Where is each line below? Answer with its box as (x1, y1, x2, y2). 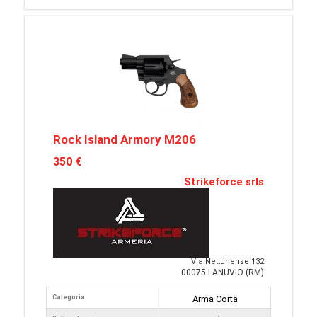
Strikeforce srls (184, 175, 264, 189)
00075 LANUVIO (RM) (181, 267, 264, 278)
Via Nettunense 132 (191, 257, 264, 267)
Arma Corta (192, 294, 238, 305)
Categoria (52, 294, 85, 301)
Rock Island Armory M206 (53, 132, 196, 147)
